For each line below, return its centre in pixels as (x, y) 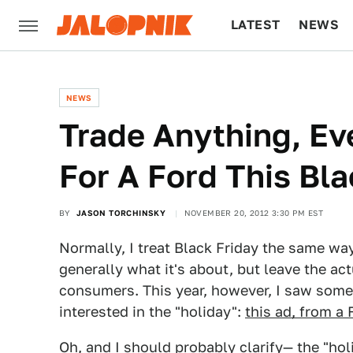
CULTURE (261, 75)
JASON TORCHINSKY (121, 213)
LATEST (256, 25)
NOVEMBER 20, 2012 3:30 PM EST (254, 213)
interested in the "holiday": (152, 312)
